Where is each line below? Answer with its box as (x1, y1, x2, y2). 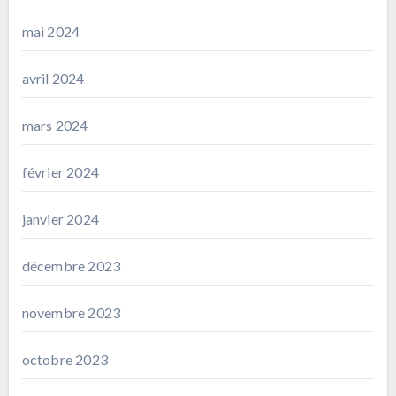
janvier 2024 (21, 209, 99, 227)
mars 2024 (21, 116, 88, 133)
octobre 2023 (21, 350, 108, 368)
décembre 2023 (21, 256, 121, 274)
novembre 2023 (21, 303, 121, 321)
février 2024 (21, 163, 99, 180)
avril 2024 (21, 69, 85, 87)
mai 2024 (21, 22, 80, 40)
